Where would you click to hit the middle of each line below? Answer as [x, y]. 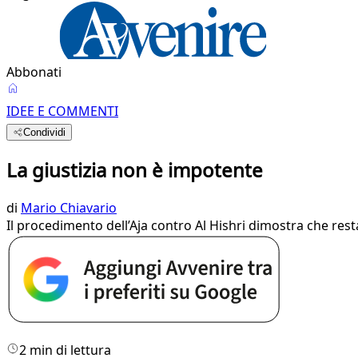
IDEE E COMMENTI [62, 111]
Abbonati [34, 72]
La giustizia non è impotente [135, 169]
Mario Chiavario [69, 207]
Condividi [45, 132]
